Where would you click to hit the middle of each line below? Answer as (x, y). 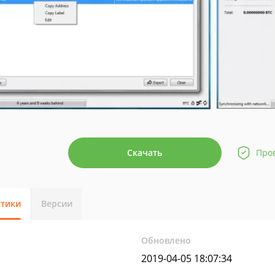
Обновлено (166, 240)
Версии (57, 203)
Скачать (145, 153)
